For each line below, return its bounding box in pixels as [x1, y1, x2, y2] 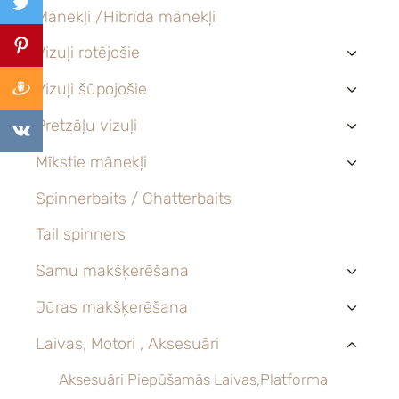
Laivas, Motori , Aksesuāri [36, 333, 219, 354]
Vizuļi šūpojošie [36, 79, 147, 100]
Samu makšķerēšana [36, 261, 189, 281]
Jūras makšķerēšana [36, 297, 188, 317]
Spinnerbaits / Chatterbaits [36, 188, 232, 208]
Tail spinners [36, 224, 126, 245]
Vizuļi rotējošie [36, 43, 140, 63]
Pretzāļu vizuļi [36, 115, 137, 135]
